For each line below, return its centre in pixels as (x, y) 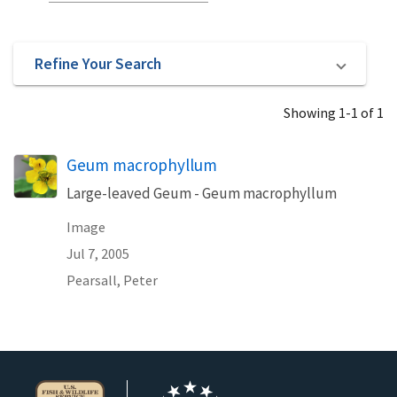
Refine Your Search (98, 63)
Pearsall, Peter (112, 280)
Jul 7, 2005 (98, 253)
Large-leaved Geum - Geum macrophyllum (202, 193)
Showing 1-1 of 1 (334, 113)
